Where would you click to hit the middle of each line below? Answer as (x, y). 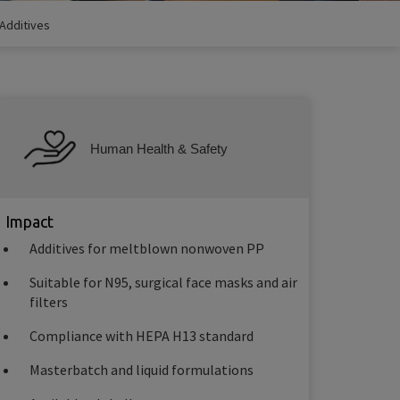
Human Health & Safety (159, 149)
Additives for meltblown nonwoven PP (147, 249)
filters (49, 302)
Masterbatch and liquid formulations (142, 370)
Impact (29, 222)
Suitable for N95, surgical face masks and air (163, 283)
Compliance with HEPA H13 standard (142, 336)
